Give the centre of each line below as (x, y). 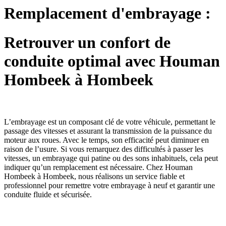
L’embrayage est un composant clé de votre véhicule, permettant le (110, 122)
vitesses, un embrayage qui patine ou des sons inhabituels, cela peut (111, 158)
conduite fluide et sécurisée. (48, 194)
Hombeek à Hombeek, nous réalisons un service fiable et (94, 176)
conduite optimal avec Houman (112, 61)
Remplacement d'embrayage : (109, 13)
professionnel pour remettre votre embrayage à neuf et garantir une (109, 185)
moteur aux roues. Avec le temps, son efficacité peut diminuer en (106, 140)
